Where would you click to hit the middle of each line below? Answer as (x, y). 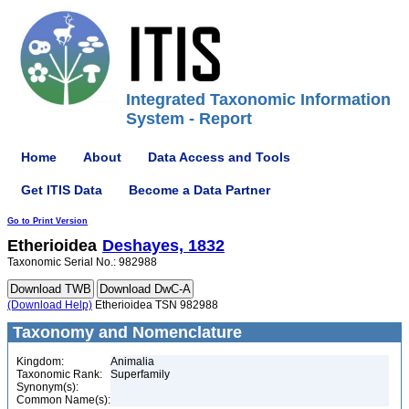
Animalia (132, 362)
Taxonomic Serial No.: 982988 (82, 262)
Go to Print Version (47, 221)
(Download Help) (50, 305)
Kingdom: (40, 362)
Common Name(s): (63, 400)
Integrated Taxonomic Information (258, 100)
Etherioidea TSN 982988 (155, 305)
